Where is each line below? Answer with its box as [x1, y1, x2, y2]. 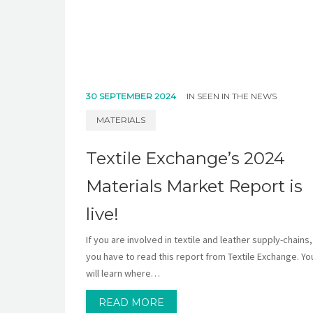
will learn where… [85, 266, 160, 279]
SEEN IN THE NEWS [196, 90, 277, 101]
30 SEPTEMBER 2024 [85, 90, 178, 101]
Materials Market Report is [85, 175, 303, 196]
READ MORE [98, 296, 164, 309]
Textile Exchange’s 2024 [85, 147, 285, 168]
